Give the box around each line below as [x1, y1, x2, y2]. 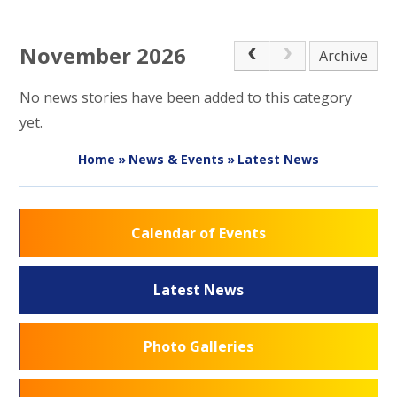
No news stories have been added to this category [19, 87, 353, 107]
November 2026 [19, 41, 187, 70]
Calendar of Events [131, 222, 266, 243]
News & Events [128, 150, 224, 167]
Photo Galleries [144, 336, 253, 356]
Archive [319, 46, 368, 66]
